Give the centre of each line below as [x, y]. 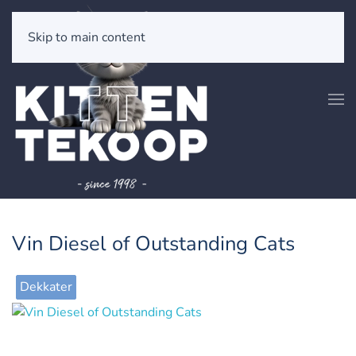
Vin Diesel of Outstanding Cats [153, 244]
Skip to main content [87, 37]
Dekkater [46, 287]
